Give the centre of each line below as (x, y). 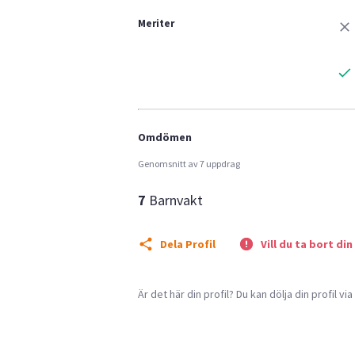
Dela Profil (188, 244)
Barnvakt (176, 200)
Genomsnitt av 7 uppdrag (189, 163)
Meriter (156, 23)
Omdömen (165, 137)
